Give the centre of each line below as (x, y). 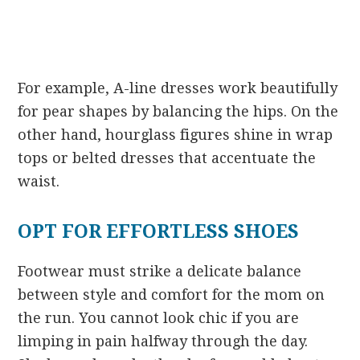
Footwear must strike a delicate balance (160, 271)
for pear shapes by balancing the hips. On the (178, 111)
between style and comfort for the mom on (172, 294)
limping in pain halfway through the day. (163, 341)
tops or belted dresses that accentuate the (167, 157)
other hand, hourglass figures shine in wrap (176, 134)
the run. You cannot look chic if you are (159, 317)
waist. (39, 181)
